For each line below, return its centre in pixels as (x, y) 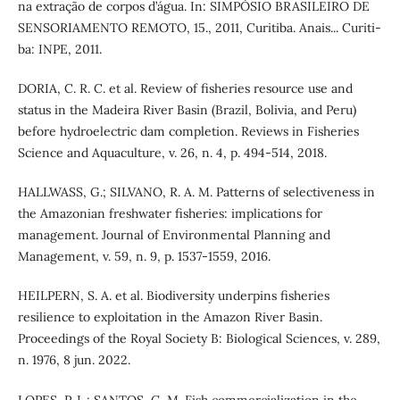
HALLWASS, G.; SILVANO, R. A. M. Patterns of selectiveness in (196, 192)
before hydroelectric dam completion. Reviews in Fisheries (188, 132)
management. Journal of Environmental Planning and (174, 235)
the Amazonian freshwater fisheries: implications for (170, 214)
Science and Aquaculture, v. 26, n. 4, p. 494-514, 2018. (172, 153)
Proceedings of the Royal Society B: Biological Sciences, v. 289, (199, 339)
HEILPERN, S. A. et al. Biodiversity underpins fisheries (173, 296)
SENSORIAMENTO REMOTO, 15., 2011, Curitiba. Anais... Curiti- (199, 28)
